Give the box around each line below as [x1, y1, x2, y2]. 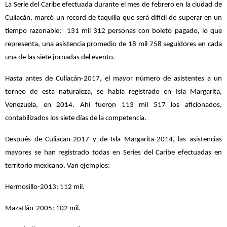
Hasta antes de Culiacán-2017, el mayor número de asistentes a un [5, 74, 222, 83]
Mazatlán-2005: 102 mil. [5, 204, 81, 212]
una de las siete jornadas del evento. [5, 53, 115, 61]
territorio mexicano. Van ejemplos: [5, 162, 110, 170]
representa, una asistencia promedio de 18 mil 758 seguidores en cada [5, 40, 222, 48]
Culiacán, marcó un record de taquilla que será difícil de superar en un [5, 14, 222, 22]
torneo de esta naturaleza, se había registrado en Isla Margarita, [5, 88, 222, 96]
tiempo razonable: [5, 27, 64, 35]
